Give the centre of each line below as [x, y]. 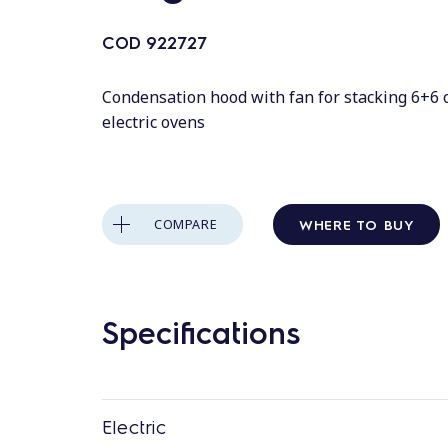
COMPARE [186, 224]
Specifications [201, 331]
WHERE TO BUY [357, 223]
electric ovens [153, 122]
